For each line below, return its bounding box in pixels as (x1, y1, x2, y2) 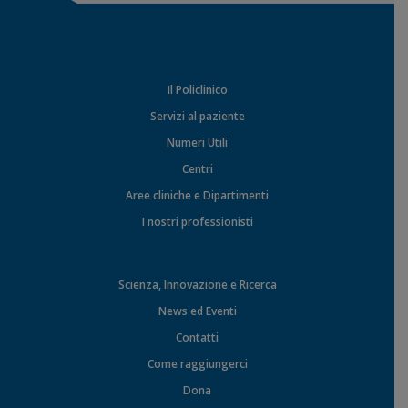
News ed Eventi (158, 302, 237, 319)
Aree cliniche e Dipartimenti (126, 187, 269, 203)
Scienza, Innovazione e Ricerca (117, 276, 277, 292)
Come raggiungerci (147, 355, 248, 372)
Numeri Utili (167, 134, 228, 150)
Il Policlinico (167, 81, 228, 97)
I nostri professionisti (141, 213, 253, 229)
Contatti (176, 329, 219, 345)
